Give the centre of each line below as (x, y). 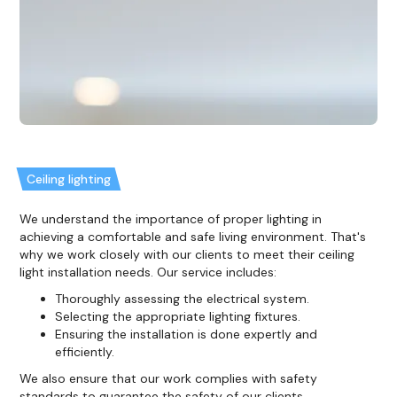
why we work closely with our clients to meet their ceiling (187, 254)
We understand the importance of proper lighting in (171, 218)
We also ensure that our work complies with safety (169, 378)
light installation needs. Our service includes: (148, 272)
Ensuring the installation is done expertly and (187, 334)
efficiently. (85, 351)
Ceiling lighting (69, 179)
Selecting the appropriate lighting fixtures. (178, 316)
